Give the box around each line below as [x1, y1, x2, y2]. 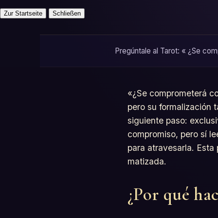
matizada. [127, 156, 166, 166]
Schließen [53, 9, 81, 17]
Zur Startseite [4, 9, 42, 17]
